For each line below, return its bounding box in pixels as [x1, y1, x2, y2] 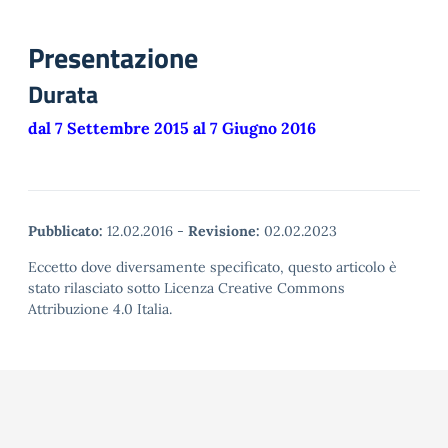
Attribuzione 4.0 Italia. [28, 300, 172, 318]
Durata [28, 76, 98, 112]
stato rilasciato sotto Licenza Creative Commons [28, 279, 345, 297]
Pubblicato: [28, 222, 103, 240]
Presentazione [28, 36, 198, 79]
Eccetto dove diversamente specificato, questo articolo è [28, 258, 397, 276]
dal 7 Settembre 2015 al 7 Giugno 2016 [28, 118, 316, 138]
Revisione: [188, 222, 260, 240]
